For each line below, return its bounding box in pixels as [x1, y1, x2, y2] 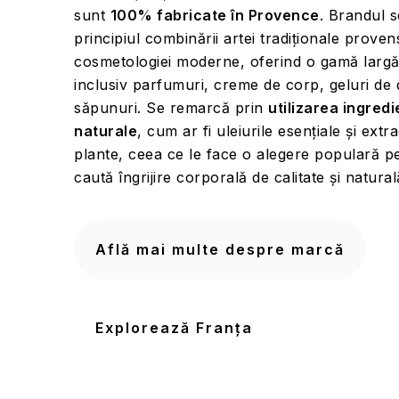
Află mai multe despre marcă [95, 240, 345, 259]
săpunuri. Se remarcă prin [74, 99, 268, 118]
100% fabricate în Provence [110, 6, 320, 25]
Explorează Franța [95, 319, 253, 338]
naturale [74, 122, 137, 141]
